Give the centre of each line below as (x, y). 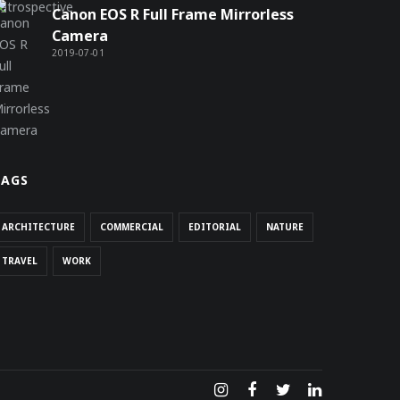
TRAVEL (20, 261)
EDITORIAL (215, 227)
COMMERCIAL (132, 227)
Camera (80, 36)
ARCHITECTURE (38, 227)
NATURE (285, 227)
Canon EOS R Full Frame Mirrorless (173, 14)
